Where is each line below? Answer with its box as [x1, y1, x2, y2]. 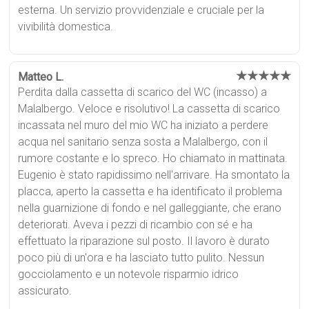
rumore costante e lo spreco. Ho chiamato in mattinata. [18, 151, 288, 165]
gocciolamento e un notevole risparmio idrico [18, 267, 239, 281]
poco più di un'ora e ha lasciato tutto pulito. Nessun [18, 250, 265, 264]
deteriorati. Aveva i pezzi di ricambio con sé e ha [18, 217, 253, 231]
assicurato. [18, 283, 72, 297]
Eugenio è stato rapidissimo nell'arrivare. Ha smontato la [18, 168, 290, 181]
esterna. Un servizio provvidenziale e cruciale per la [18, 3, 265, 17]
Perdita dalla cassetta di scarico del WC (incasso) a [18, 85, 268, 99]
